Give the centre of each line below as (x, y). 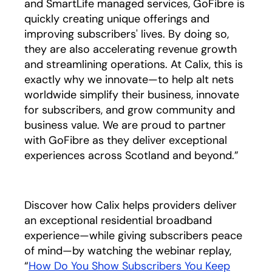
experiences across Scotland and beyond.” (131, 155)
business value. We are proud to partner (125, 125)
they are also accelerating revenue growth (131, 49)
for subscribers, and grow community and (130, 110)
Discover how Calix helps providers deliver (131, 205)
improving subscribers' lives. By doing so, (127, 34)
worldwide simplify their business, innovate (132, 95)
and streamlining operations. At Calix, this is (134, 64)
